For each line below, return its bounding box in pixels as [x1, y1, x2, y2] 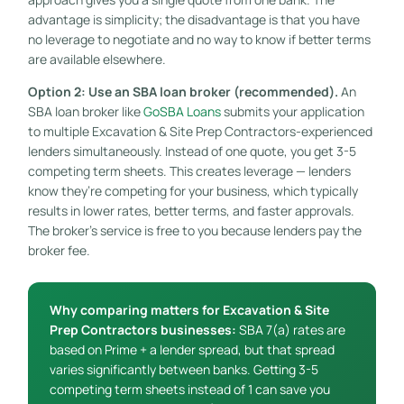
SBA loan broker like [27, 102, 143, 120]
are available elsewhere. [27, 50, 166, 68]
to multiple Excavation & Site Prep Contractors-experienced [27, 122, 372, 140]
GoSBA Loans [142, 102, 221, 120]
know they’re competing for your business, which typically [27, 181, 358, 199]
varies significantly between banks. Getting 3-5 [49, 360, 318, 378]
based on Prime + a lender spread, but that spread [49, 340, 335, 358]
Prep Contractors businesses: [49, 320, 236, 338]
